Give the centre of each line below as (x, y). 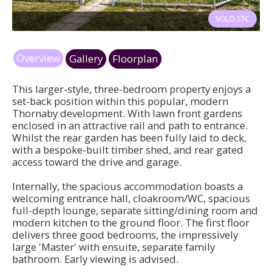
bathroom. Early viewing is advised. (95, 259)
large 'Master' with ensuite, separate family (114, 247)
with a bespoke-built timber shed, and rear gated (128, 150)
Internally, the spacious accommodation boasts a (127, 186)
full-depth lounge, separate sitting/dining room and (135, 211)
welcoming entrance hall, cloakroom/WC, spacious (131, 199)
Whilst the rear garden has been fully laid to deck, (129, 138)
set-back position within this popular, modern (120, 101)
